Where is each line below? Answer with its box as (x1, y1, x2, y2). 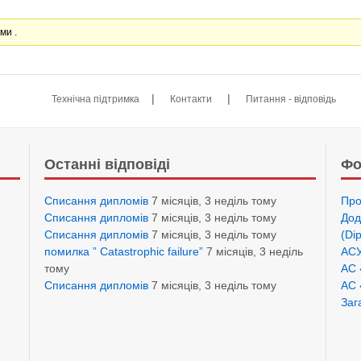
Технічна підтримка (52, 93, 140, 106)
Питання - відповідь (246, 93, 337, 106)
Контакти (170, 93, 213, 106)
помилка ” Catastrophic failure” (44, 244, 204, 258)
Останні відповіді (44, 156, 171, 173)
